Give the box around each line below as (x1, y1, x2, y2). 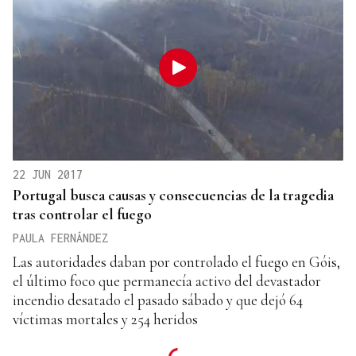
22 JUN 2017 (13, 168, 83, 182)
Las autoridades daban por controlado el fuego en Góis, (13, 253, 340, 272)
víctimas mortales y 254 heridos (13, 310, 198, 329)
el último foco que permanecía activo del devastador (13, 272, 321, 291)
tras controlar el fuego (13, 205, 152, 224)
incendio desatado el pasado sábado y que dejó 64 (13, 291, 303, 310)
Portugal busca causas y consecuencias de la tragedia (13, 186, 334, 205)
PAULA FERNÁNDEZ (13, 231, 108, 246)
